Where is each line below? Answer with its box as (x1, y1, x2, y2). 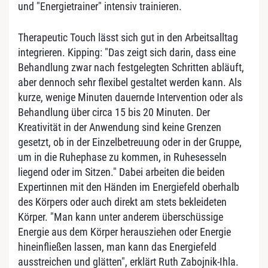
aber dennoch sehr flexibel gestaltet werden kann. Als (18, 75, 242, 89)
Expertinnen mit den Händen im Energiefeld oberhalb (18, 180, 239, 193)
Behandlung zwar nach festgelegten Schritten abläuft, (18, 60, 244, 74)
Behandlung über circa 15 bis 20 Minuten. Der (18, 105, 210, 118)
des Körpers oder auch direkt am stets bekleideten (18, 195, 227, 208)
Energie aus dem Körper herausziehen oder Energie (18, 225, 231, 238)
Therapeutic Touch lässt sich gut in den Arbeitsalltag (18, 31, 238, 44)
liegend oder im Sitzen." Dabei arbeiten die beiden (18, 165, 225, 178)
